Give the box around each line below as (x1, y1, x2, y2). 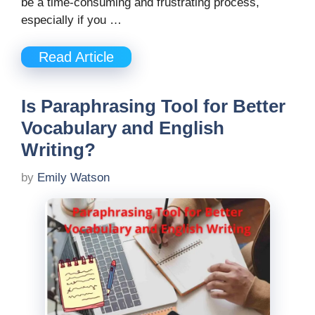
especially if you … (21, 13, 122, 27)
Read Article (39, 49, 114, 65)
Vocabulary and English (21, 117, 224, 139)
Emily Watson (37, 170, 110, 184)
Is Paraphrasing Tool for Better (21, 96, 285, 117)
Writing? (21, 139, 96, 161)
